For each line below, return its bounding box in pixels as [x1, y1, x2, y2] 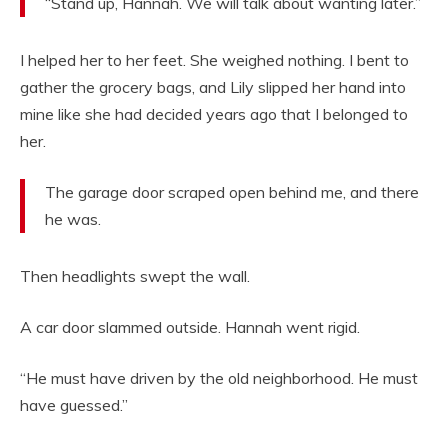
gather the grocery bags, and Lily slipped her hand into [20, 77, 406, 98]
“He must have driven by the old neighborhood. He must [20, 368, 418, 389]
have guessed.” [20, 395, 128, 416]
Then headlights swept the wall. [20, 266, 250, 287]
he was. [45, 209, 101, 230]
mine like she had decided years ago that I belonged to [20, 104, 408, 125]
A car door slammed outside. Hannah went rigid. [20, 317, 360, 338]
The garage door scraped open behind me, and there [45, 182, 419, 203]
